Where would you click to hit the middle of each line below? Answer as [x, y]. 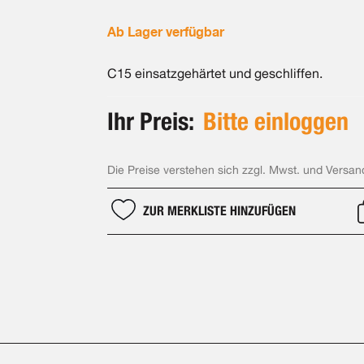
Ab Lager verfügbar [165, 32]
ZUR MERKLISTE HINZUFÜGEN [219, 211]
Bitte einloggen [275, 121]
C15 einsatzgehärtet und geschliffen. [214, 74]
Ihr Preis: [153, 121]
